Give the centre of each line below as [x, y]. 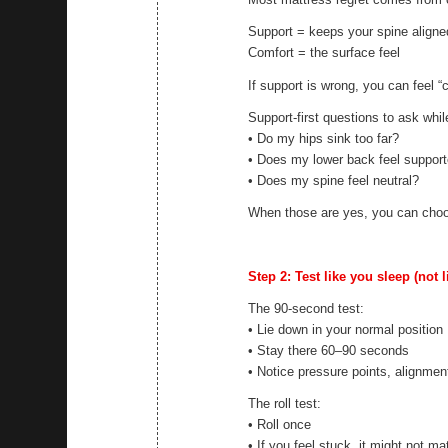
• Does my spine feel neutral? [334, 180]
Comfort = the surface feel [324, 53]
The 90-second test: [306, 308]
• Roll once [280, 424]
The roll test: [285, 403]
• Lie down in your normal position [346, 329]
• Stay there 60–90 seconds [329, 350]
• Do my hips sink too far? [324, 138]
